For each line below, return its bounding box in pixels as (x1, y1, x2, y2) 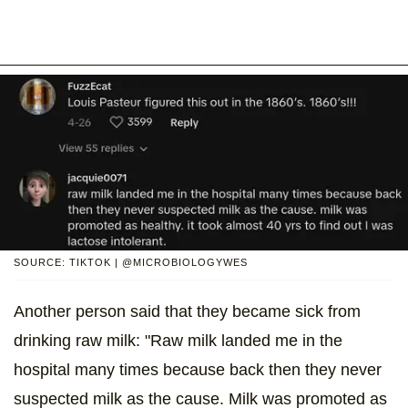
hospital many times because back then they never (14, 360, 382, 379)
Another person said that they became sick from (14, 301, 361, 321)
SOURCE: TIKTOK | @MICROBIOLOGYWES (14, 256, 248, 268)
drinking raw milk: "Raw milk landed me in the (14, 331, 342, 350)
